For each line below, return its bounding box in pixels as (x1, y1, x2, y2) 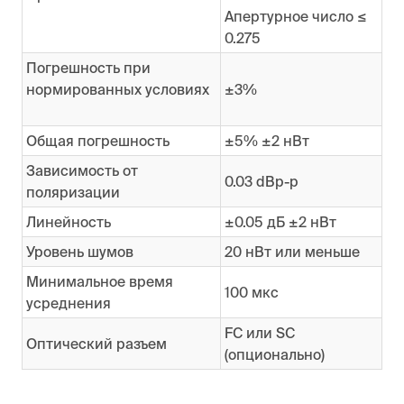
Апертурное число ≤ (224, 7, 367, 24)
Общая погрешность (25, 132, 180, 149)
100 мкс (224, 283, 282, 300)
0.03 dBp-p (224, 172, 309, 189)
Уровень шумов (25, 243, 137, 260)
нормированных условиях (25, 80, 213, 97)
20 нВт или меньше (224, 243, 363, 260)
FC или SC (224, 324, 295, 341)
